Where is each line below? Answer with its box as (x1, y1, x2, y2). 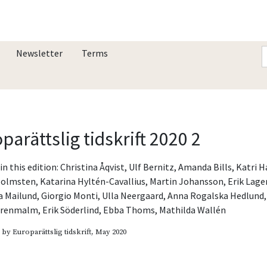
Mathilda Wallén (159, 203, 226, 216)
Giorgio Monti (41, 189, 98, 201)
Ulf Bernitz (129, 160, 175, 173)
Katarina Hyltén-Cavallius (40, 175, 146, 187)
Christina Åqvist (60, 160, 125, 173)
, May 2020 (91, 226, 127, 237)
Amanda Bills (178, 160, 232, 173)
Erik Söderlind (42, 203, 100, 216)
